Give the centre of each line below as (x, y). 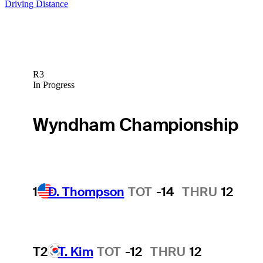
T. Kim (75, 251)
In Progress (53, 85)
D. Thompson (86, 191)
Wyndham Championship (135, 124)
